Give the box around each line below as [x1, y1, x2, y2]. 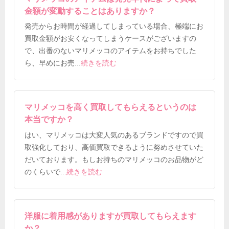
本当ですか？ [25, 115, 74, 124]
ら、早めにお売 [25, 59, 75, 67]
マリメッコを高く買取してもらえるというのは [25, 103, 197, 112]
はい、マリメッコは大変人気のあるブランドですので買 [25, 131, 204, 140]
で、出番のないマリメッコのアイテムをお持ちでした [25, 47, 197, 55]
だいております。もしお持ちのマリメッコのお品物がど [25, 156, 204, 164]
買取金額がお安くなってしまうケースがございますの [25, 35, 197, 43]
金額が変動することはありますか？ [25, 6, 156, 15]
